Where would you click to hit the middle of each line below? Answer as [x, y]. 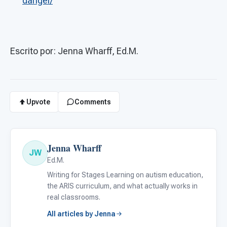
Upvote [38, 102]
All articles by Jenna [81, 214]
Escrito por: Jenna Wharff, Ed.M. [75, 51]
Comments [93, 102]
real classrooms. [74, 197]
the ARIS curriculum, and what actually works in [122, 186]
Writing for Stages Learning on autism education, [125, 175]
